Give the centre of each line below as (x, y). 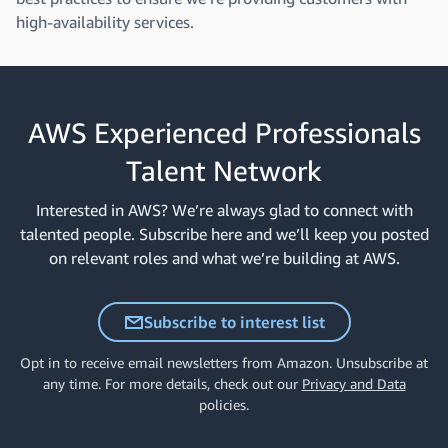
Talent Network (224, 170)
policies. (224, 404)
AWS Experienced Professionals (224, 132)
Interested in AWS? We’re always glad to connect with (224, 210)
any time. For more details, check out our (172, 383)
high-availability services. (105, 22)
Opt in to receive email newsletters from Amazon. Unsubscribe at (224, 362)
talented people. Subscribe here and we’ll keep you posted (224, 234)
